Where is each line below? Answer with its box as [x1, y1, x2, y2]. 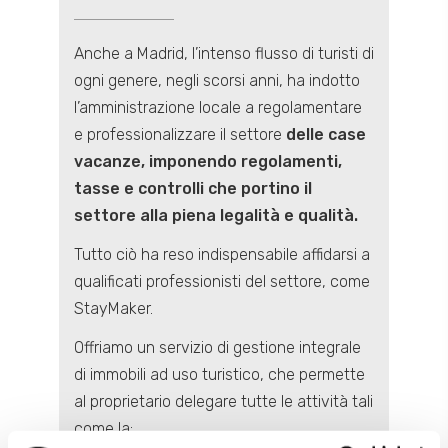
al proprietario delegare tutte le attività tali [74, 392, 373, 411]
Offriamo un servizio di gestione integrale [74, 338, 361, 357]
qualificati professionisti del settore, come [74, 272, 370, 291]
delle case [286, 125, 366, 144]
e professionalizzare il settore [74, 125, 286, 144]
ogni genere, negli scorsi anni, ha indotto [74, 71, 360, 90]
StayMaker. [74, 299, 153, 318]
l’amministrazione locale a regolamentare [74, 98, 362, 117]
